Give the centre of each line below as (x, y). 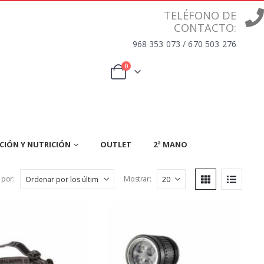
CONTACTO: (205, 28)
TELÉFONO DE (200, 15)
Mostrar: (138, 179)
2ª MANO (170, 145)
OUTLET (116, 145)
